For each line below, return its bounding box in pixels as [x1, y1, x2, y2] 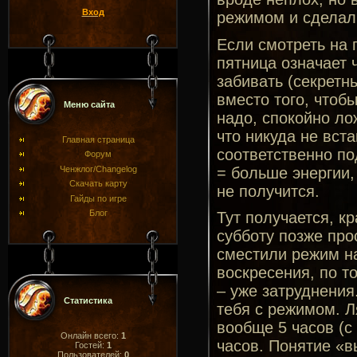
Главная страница [61, 135, 135, 144]
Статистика [64, 296, 112, 305]
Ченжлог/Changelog [59, 163, 137, 174]
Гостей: [74, 340, 107, 350]
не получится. [217, 182, 320, 200]
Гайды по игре [69, 193, 127, 203]
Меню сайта [64, 100, 115, 109]
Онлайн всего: [60, 331, 121, 340]
